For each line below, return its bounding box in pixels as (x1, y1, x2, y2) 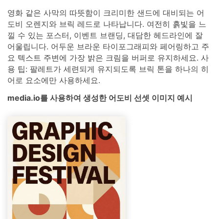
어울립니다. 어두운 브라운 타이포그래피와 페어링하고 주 (7, 42, 209, 52)
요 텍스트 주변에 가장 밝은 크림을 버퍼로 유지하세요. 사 (7, 53, 209, 63)
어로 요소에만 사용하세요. (7, 75, 100, 86)
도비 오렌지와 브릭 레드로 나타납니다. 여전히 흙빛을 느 (7, 19, 206, 29)
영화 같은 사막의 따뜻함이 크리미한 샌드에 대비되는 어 (7, 8, 204, 18)
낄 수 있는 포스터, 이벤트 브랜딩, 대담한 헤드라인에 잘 (7, 30, 203, 41)
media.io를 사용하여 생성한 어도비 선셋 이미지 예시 (7, 93, 193, 103)
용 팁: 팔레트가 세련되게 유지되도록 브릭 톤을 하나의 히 (7, 64, 209, 74)
